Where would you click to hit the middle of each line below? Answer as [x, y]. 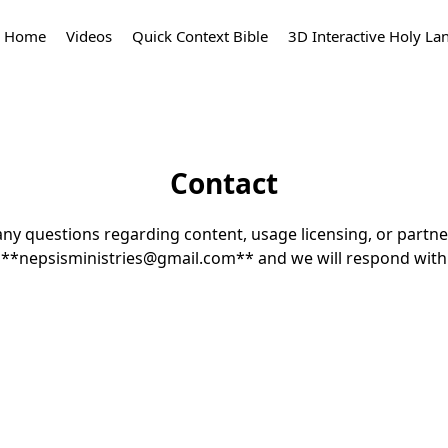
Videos [89, 36]
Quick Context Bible [200, 36]
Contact [224, 183]
